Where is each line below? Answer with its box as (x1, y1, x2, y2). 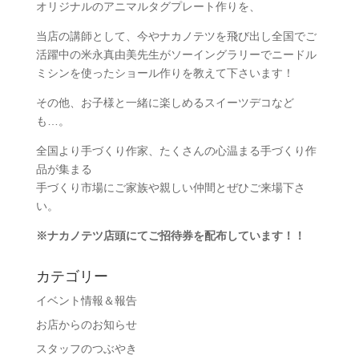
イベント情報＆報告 (35, 293, 137, 307)
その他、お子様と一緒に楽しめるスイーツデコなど (35, 95, 294, 109)
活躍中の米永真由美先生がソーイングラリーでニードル (35, 47, 317, 61)
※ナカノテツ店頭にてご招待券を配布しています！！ (35, 228, 305, 242)
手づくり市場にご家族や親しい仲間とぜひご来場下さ (35, 180, 305, 194)
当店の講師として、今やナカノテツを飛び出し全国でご (35, 29, 317, 42)
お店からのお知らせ (35, 317, 137, 331)
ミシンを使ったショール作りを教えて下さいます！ (35, 66, 294, 79)
